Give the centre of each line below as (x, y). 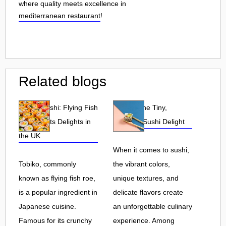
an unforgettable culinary (153, 206)
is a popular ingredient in (58, 192)
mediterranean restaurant (60, 15)
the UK (30, 135)
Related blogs (63, 81)
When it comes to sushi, (151, 150)
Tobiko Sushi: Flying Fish (58, 107)
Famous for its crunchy (55, 220)
